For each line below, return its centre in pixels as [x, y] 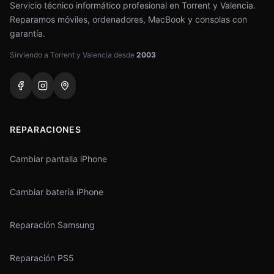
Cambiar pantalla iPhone [58, 159]
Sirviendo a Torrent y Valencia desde [73, 55]
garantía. [28, 33]
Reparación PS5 [42, 258]
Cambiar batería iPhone [57, 192]
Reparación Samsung [52, 225]
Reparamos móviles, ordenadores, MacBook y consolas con [128, 19]
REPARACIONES [46, 129]
